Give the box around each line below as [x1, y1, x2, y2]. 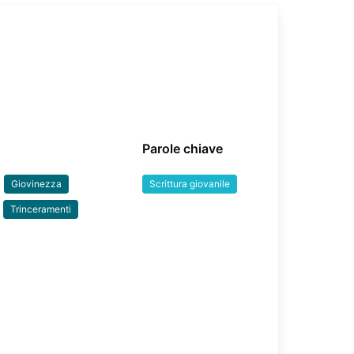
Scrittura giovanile [149, 178, 231, 190]
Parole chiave [142, 141, 224, 156]
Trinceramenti [10, 203, 72, 215]
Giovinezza [11, 178, 62, 190]
